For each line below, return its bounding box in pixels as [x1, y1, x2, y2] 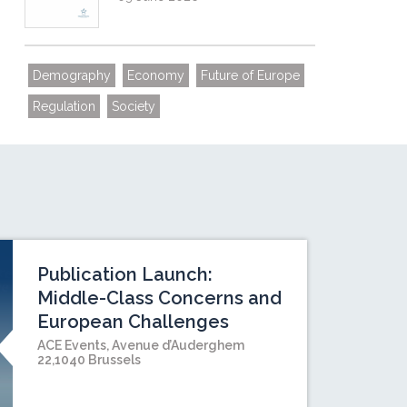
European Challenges [37, 311, 230, 333]
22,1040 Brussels [37, 352, 142, 368]
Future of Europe [201, 68, 301, 84]
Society [112, 99, 156, 114]
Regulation [33, 99, 96, 114]
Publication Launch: [37, 263, 213, 286]
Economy [127, 68, 185, 84]
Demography [33, 68, 112, 84]
